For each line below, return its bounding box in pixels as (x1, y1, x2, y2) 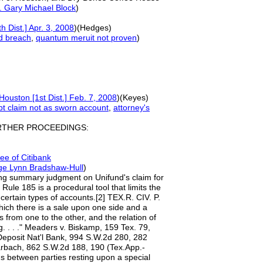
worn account (59, 103, 109, 112)
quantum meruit (36, 33, 95, 42)
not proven (95, 33, 137, 42)
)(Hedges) (74, 23, 112, 32)
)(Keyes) (117, 93, 149, 102)
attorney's (113, 103, 150, 112)
